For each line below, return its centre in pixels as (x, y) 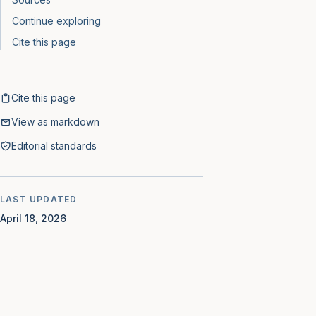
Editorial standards (54, 146)
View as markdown (55, 122)
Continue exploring (56, 21)
